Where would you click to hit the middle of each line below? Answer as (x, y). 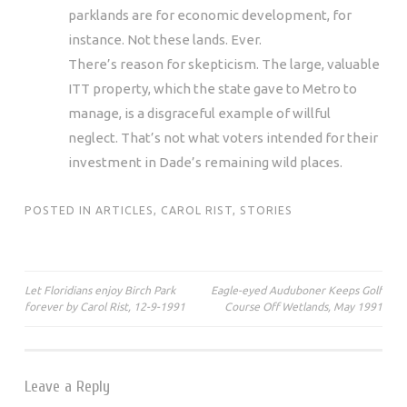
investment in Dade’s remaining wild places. (205, 162)
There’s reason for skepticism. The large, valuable (224, 64)
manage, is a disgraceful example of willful (199, 113)
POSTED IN (60, 210)
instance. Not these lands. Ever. (165, 39)
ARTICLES (124, 210)
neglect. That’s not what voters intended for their (223, 137)
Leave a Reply (67, 386)
